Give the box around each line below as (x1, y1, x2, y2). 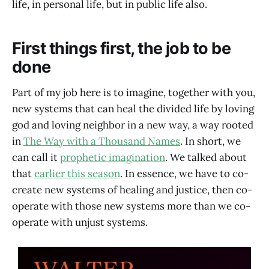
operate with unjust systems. (12, 215, 148, 229)
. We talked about (165, 150, 247, 164)
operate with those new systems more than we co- (12, 199, 250, 213)
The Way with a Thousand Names (23, 134, 180, 148)
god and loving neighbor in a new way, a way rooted (12, 118, 253, 131)
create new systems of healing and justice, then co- (12, 183, 252, 196)
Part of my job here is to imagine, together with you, (12, 85, 255, 99)
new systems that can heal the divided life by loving (12, 101, 254, 115)
